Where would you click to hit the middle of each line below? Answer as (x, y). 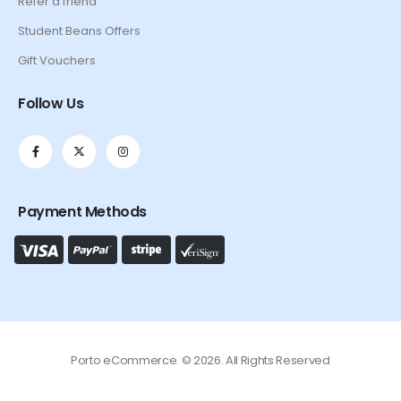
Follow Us (51, 103)
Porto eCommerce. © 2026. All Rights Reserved (200, 360)
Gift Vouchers (57, 61)
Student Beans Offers (79, 31)
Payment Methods (82, 212)
